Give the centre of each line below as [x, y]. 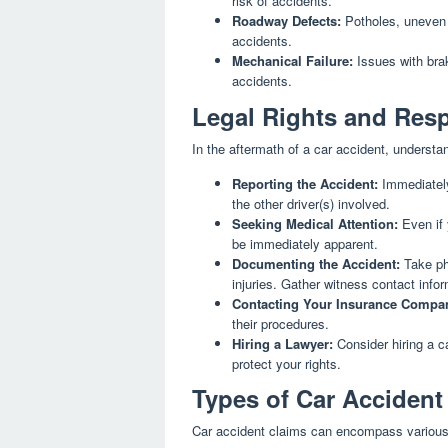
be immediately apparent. [305, 243]
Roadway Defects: [286, 21]
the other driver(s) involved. [311, 203]
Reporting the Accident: [305, 183]
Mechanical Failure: [292, 61]
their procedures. [280, 323]
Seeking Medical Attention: [315, 223]
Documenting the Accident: [316, 263]
